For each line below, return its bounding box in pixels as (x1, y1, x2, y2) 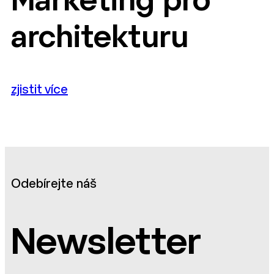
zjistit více (11, 84, 68, 96)
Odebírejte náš (11, 178, 97, 190)
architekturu (11, 24, 188, 53)
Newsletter (11, 227, 201, 262)
